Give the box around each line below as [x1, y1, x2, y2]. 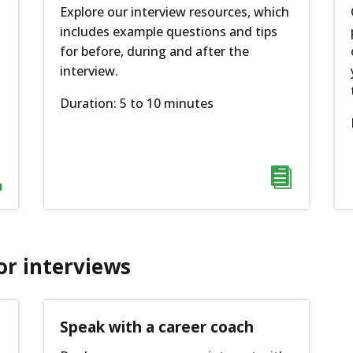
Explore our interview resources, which [59, 3, 289, 20]
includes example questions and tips [59, 23, 277, 40]
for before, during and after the [59, 43, 249, 60]
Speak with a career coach [59, 317, 254, 338]
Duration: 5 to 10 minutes [59, 95, 214, 112]
